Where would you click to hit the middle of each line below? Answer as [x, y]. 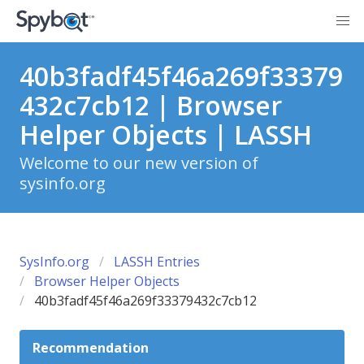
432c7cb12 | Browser [151, 105]
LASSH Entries [157, 262]
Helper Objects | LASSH [166, 134]
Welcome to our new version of [139, 163]
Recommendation [91, 348]
